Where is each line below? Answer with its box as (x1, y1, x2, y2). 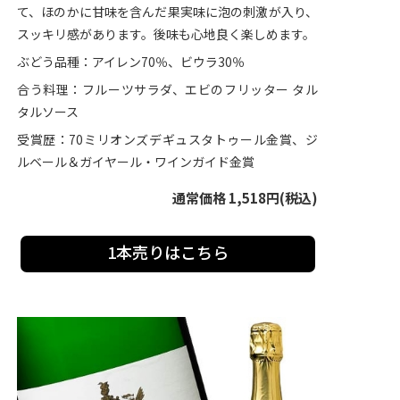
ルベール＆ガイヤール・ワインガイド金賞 (17, 153, 254, 171)
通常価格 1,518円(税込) (172, 188, 318, 208)
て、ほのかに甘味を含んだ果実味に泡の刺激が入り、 (17, 3, 318, 21)
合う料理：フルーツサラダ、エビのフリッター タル (17, 80, 318, 99)
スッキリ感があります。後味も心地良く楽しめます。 (17, 25, 315, 44)
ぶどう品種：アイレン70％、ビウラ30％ (17, 53, 245, 71)
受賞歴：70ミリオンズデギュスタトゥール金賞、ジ (17, 130, 318, 149)
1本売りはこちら (106, 240, 229, 264)
